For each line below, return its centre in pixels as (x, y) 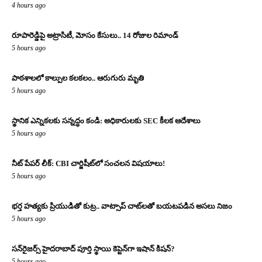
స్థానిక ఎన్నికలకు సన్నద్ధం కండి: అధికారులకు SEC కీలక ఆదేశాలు (106, 121)
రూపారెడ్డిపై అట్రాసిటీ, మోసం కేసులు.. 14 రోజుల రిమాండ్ (95, 35)
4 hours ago (29, 5)
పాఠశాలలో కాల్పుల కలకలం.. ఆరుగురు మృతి (78, 78)
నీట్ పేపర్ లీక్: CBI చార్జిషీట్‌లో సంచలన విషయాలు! (88, 163)
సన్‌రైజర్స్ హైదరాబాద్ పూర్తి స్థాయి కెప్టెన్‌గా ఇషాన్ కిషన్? (93, 249)
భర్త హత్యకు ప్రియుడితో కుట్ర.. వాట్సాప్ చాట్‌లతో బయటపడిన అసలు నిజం (122, 206)
